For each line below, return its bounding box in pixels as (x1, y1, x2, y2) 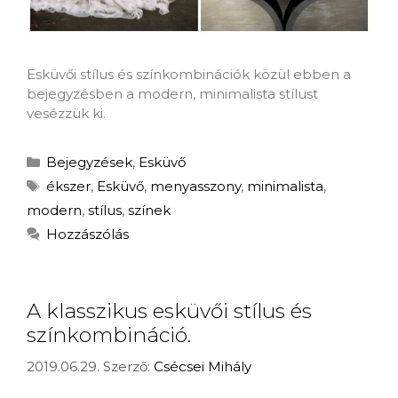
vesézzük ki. (27, 105, 106, 123)
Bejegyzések (46, 154, 132, 171)
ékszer (46, 178, 91, 195)
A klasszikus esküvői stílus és (27, 298, 312, 324)
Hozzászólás (46, 226, 129, 243)
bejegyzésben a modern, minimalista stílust (27, 85, 318, 103)
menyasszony (150, 178, 241, 195)
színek (128, 202, 171, 219)
